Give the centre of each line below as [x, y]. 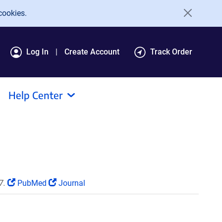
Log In [37, 52]
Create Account [92, 52]
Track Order [171, 52]
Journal [71, 183]
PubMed [32, 183]
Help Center [36, 95]
